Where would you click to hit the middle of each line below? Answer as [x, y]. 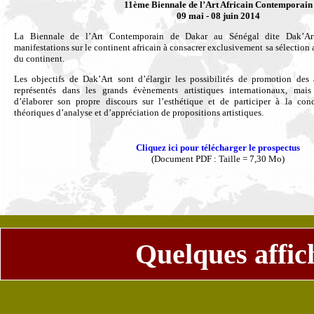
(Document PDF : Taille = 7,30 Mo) [218, 159]
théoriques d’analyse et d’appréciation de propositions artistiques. [139, 112]
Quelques [191, 254]
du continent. [39, 59]
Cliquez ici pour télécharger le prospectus [218, 148]
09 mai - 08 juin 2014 [218, 16]
